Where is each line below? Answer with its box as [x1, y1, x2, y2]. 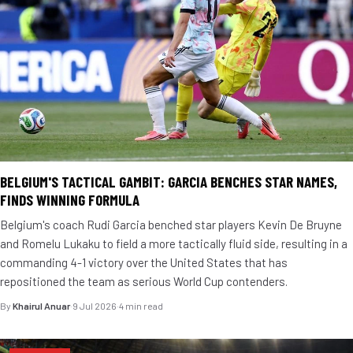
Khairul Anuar [13, 300, 70, 311]
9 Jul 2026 [72, 300, 117, 311]
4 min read [119, 300, 163, 311]
